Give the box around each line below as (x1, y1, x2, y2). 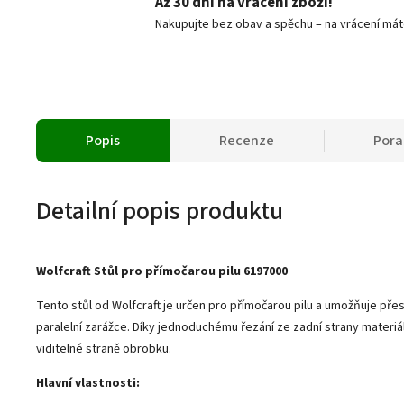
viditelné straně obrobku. (36, 340, 171, 358)
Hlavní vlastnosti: (36, 374, 140, 392)
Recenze (219, 131, 274, 151)
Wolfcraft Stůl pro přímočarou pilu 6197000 (36, 262, 288, 280)
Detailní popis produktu (36, 193, 283, 229)
